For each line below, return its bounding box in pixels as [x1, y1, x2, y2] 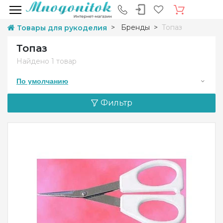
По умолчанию [16, 77, 68, 86]
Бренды [121, 23, 150, 32]
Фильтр [100, 98, 132, 108]
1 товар [51, 57, 77, 66]
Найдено [16, 57, 51, 66]
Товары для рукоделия [17, 23, 107, 32]
